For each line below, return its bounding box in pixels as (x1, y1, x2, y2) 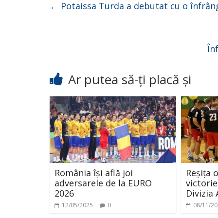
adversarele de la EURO (54, 177, 152, 189)
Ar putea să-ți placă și (68, 71, 191, 88)
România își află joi (54, 166, 133, 179)
